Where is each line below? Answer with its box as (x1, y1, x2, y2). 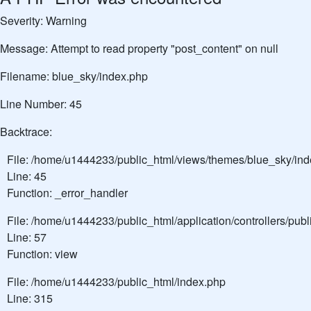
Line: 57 (7, 229, 47, 245)
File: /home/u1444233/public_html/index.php (7, 274, 226, 289)
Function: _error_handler (7, 185, 128, 201)
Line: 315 (7, 290, 53, 306)
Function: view (7, 246, 78, 262)
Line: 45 (7, 168, 47, 184)
